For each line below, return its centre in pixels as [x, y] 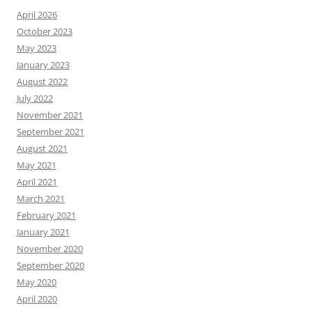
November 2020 [50, 248]
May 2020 [37, 282]
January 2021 [43, 232]
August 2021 [42, 148]
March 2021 [41, 198]
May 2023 [37, 48]
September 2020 [50, 265]
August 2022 [42, 81]
